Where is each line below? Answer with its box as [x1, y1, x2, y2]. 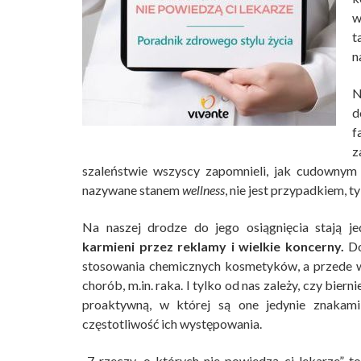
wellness [182, 182, 225, 197]
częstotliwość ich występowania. [82, 316, 262, 331]
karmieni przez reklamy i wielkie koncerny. [82, 239, 344, 254]
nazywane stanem [82, 182, 182, 197]
